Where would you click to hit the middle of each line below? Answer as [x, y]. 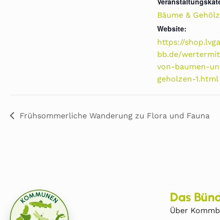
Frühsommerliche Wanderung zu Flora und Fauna [115, 115]
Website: [172, 28]
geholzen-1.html [188, 79]
